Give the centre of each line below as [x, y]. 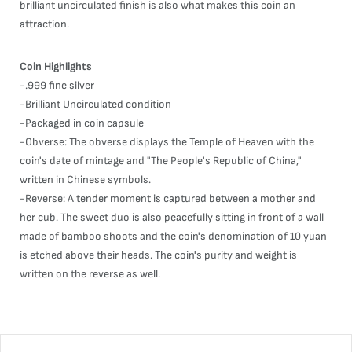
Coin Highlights [56, 66]
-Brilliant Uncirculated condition [95, 104]
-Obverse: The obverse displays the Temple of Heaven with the [167, 142]
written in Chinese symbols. [85, 180]
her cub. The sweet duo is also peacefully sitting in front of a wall [172, 217]
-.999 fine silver [57, 85]
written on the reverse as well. [90, 274]
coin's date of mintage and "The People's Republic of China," [161, 161]
